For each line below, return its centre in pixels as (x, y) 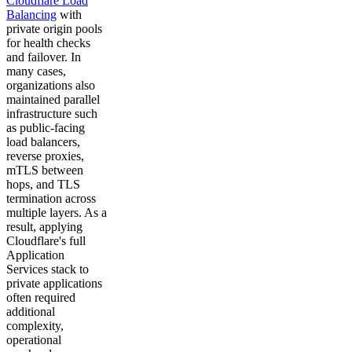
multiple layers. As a (57, 212)
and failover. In (44, 57)
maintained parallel (53, 99)
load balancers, (43, 141)
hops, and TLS (43, 184)
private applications (54, 283)
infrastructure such (52, 113)
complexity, (35, 325)
